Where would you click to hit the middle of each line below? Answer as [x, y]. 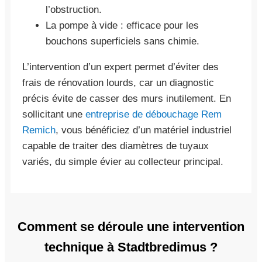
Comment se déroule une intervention [131, 226]
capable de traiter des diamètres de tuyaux [116, 146]
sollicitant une [54, 114]
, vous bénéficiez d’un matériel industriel [144, 130]
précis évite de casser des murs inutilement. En [127, 98]
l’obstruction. [74, 9]
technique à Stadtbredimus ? [131, 247]
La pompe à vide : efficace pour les [122, 25]
